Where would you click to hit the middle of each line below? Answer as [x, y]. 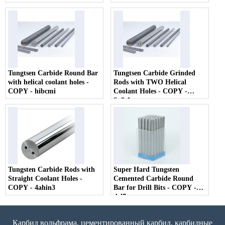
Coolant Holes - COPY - [151, 91]
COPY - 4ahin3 [32, 188]
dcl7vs [123, 197]
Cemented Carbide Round [154, 179]
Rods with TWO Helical [150, 82]
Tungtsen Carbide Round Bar [53, 73]
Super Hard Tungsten [147, 170]
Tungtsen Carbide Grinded [155, 73]
